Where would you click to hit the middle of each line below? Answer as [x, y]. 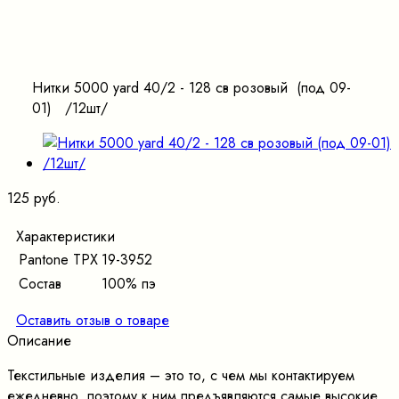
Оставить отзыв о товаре [93, 320]
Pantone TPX [58, 259]
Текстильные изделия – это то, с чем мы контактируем [181, 375]
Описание [39, 340]
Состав [40, 283]
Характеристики [65, 236]
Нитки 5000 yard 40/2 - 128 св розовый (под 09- [191, 87]
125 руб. [34, 198]
